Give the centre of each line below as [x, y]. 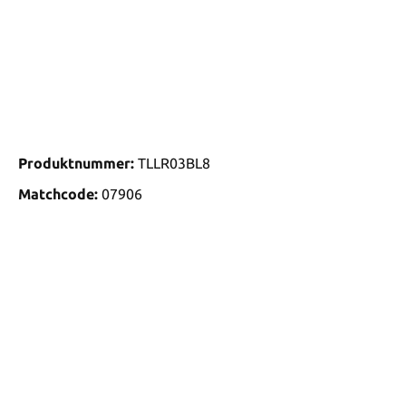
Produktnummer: [78, 164]
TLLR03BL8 [174, 164]
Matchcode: [58, 194]
